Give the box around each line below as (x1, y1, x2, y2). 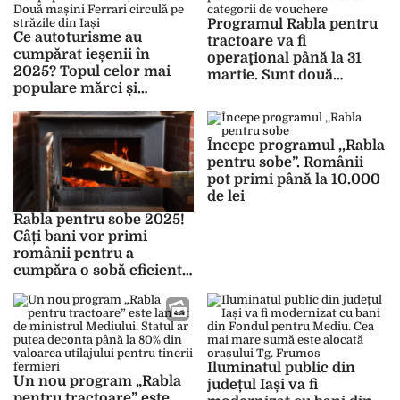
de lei (206, 188, 245, 204)
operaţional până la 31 (206, 50, 362, 66)
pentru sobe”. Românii (206, 154, 363, 171)
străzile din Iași (13, 131, 121, 147)
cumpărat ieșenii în (13, 46, 150, 62)
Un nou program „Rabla (13, 373, 181, 390)
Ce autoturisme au (13, 29, 142, 46)
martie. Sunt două (206, 67, 333, 83)
